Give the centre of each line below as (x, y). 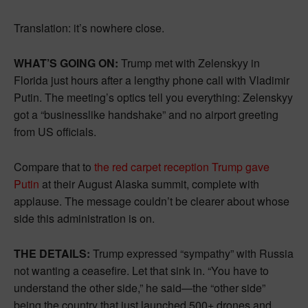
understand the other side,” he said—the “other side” (140, 287)
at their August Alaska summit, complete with (149, 184)
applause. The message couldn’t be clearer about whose (152, 201)
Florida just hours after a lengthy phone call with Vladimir (152, 80)
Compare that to (54, 166)
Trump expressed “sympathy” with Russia (192, 253)
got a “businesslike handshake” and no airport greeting (146, 114)
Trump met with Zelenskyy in (189, 63)
